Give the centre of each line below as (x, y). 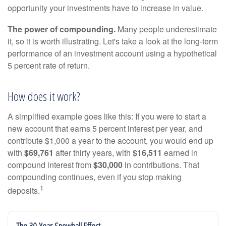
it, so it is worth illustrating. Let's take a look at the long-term (113, 41)
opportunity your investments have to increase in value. (105, 8)
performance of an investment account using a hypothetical (112, 53)
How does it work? (44, 96)
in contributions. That (161, 165)
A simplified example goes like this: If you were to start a (107, 116)
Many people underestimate (166, 29)
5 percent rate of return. (49, 65)
